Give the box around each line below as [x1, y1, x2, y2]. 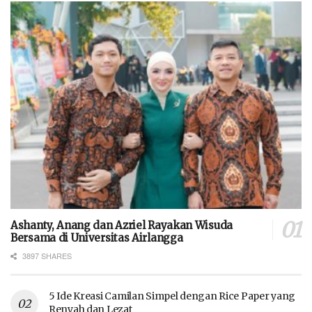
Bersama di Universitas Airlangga [10, 231, 183, 245]
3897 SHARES [20, 250, 72, 262]
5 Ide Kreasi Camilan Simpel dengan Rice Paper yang [49, 290, 296, 303]
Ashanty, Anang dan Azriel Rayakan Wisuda [10, 219, 233, 233]
